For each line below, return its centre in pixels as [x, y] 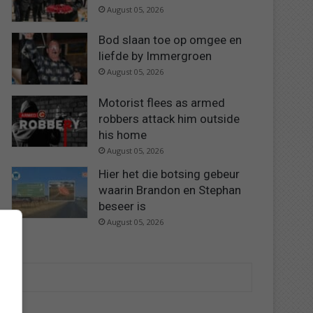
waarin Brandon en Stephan [170, 190]
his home [123, 134]
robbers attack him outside [169, 118]
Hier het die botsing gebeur [169, 174]
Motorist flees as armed [162, 102]
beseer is [123, 206]
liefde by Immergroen [155, 56]
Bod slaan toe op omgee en [170, 40]
